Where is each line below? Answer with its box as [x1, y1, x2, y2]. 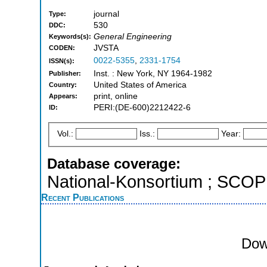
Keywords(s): [49, 33, 91, 41]
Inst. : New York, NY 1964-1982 [94, 69, 212, 79]
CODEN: [49, 44, 75, 52]
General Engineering [94, 32, 172, 42]
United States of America [94, 80, 187, 90]
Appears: [49, 92, 77, 100]
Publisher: [49, 70, 81, 77]
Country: [49, 81, 77, 89]
